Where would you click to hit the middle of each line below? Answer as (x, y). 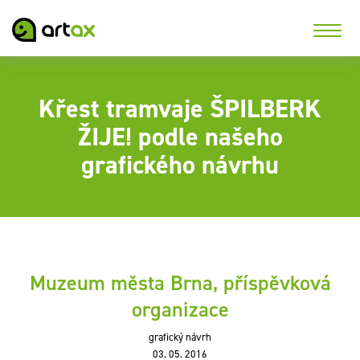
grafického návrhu (180, 164)
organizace (180, 309)
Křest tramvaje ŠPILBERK (180, 108)
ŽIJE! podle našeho (180, 136)
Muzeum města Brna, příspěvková (180, 282)
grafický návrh (180, 337)
